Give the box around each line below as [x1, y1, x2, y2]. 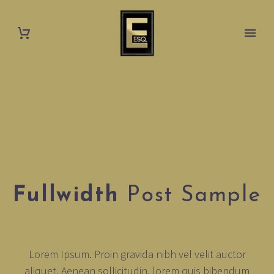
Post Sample [119, 185, 261, 207]
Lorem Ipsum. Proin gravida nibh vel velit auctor [28, 247, 246, 261]
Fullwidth [13, 185, 119, 207]
